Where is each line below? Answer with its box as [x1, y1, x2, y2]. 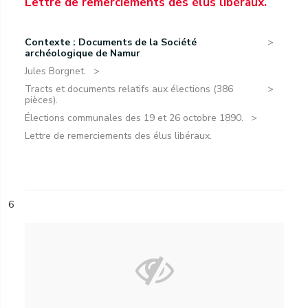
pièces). [25, 93, 58, 107]
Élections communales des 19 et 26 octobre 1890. [25, 111, 243, 124]
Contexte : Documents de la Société [25, 36, 197, 49]
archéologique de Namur [25, 47, 140, 60]
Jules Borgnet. [25, 65, 86, 78]
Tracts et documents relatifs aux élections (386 [25, 82, 233, 96]
